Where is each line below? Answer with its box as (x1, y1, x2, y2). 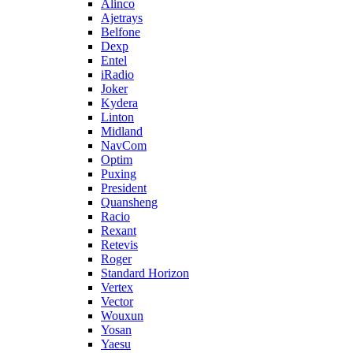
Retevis (101, 238, 138, 251)
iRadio (101, 68, 134, 81)
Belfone (101, 25, 140, 39)
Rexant (101, 224, 136, 237)
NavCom (101, 139, 147, 152)
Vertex (101, 281, 133, 294)
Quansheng (101, 195, 158, 209)
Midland (101, 124, 143, 138)
